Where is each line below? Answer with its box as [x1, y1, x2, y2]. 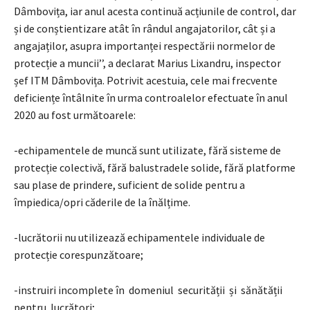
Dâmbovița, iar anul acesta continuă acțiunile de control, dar [14, 3, 296, 18]
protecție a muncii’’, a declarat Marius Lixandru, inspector [14, 55, 281, 70]
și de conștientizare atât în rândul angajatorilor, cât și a [14, 21, 275, 35]
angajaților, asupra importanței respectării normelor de [14, 38, 275, 53]
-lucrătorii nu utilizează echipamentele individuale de [14, 230, 265, 244]
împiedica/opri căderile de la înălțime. [14, 194, 190, 209]
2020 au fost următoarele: [14, 107, 136, 122]
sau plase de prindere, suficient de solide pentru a [14, 177, 245, 192]
